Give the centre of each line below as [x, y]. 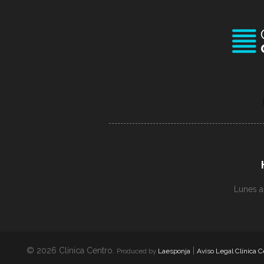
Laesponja [174, 251]
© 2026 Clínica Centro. [72, 250]
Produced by [137, 251]
